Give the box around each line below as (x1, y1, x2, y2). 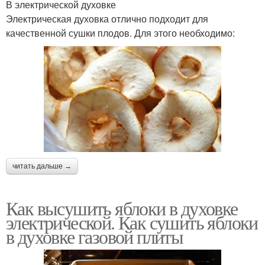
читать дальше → (12, 162, 72, 171)
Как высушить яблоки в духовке (6, 195, 238, 221)
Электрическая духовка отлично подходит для (6, 12, 208, 26)
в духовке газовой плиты (6, 224, 183, 250)
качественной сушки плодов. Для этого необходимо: (6, 26, 235, 40)
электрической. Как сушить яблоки (6, 209, 258, 235)
